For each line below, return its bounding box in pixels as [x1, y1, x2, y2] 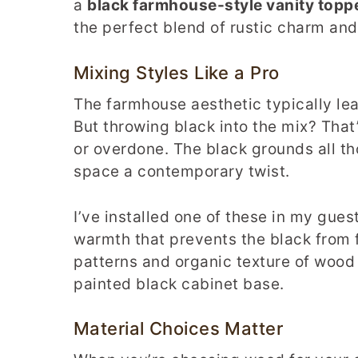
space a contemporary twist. [74, 162, 290, 181]
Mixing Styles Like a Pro [74, 62, 280, 83]
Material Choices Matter [74, 318, 284, 339]
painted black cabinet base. [74, 274, 284, 293]
